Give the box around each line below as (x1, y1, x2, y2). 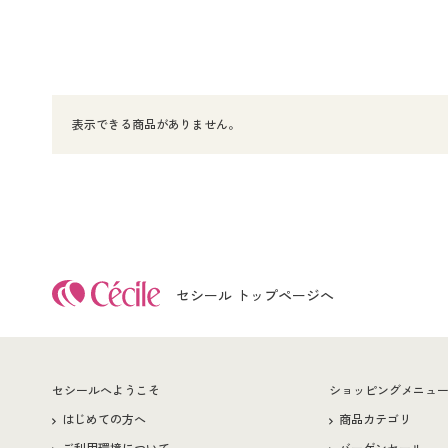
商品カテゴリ (339, 411, 411, 429)
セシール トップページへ (175, 286, 334, 306)
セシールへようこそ (52, 382, 160, 400)
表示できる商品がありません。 (72, 116, 240, 134)
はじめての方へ (62, 411, 146, 429)
